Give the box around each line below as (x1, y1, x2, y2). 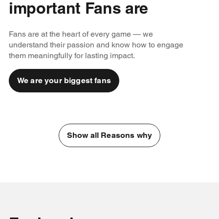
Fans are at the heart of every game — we (8, 29, 153, 39)
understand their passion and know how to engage (8, 40, 183, 50)
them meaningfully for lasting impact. (8, 51, 135, 61)
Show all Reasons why (66, 131, 153, 140)
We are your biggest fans (17, 76, 111, 86)
